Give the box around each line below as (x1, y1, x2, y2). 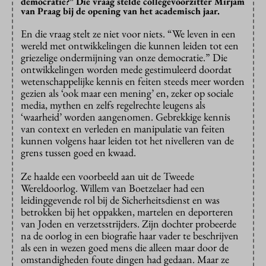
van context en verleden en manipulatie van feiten (21, 122, 225, 136)
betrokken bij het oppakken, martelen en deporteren (21, 205, 233, 219)
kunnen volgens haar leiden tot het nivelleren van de (21, 134, 234, 148)
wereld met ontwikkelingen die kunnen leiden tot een (21, 39, 239, 53)
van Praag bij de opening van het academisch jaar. (21, 5, 220, 18)
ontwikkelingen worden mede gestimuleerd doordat (21, 62, 232, 77)
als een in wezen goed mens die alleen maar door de (21, 240, 229, 255)
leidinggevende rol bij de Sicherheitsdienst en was (21, 193, 220, 207)
